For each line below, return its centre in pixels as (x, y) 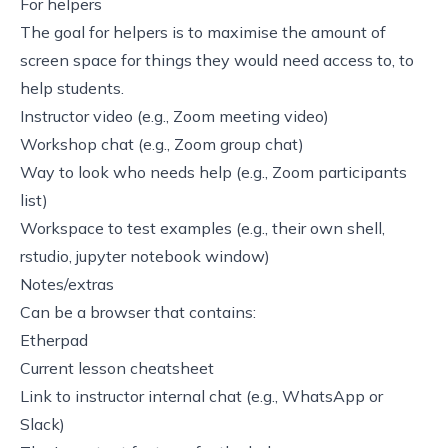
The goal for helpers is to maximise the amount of (203, 31)
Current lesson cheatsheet (117, 367)
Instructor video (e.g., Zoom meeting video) (174, 115)
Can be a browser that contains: (138, 311)
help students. (72, 87)
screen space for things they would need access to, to (217, 59)
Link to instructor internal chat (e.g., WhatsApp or (201, 395)
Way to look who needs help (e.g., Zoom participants (213, 171)
